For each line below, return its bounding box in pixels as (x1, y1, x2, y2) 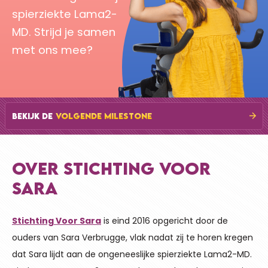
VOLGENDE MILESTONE (56, 111, 152, 121)
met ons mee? (12, 42, 93, 57)
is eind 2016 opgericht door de (101, 214, 228, 227)
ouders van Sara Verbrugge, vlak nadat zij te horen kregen (12, 231, 253, 243)
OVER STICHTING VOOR (12, 158, 211, 178)
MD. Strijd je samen (12, 24, 115, 39)
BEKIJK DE (12, 111, 53, 121)
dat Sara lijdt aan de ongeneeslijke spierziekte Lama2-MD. (12, 248, 252, 260)
